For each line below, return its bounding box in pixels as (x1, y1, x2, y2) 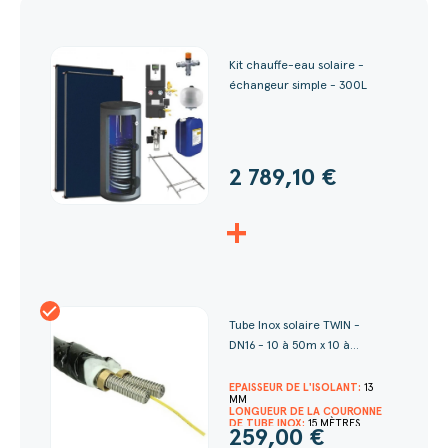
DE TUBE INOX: (229, 418, 308, 430)
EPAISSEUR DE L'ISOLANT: (229, 382, 364, 394)
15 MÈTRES (308, 418, 360, 430)
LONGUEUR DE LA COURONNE (229, 406, 382, 418)
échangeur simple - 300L (229, 80, 367, 93)
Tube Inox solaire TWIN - (229, 320, 360, 333)
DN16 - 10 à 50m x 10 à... (229, 340, 359, 353)
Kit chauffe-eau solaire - (229, 60, 364, 73)
